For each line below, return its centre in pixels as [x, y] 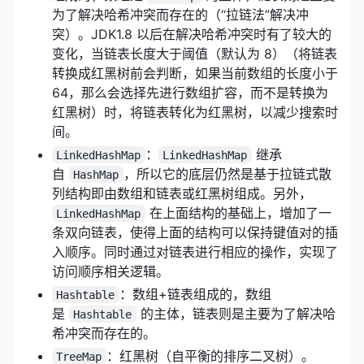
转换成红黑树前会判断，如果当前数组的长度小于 [195, 73]
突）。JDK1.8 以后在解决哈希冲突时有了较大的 [192, 34]
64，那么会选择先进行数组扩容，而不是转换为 [190, 92]
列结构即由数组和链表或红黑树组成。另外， [182, 193]
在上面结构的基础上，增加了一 [238, 212]
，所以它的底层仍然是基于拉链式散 [227, 173]
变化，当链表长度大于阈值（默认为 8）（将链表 [195, 53]
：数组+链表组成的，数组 [195, 294]
